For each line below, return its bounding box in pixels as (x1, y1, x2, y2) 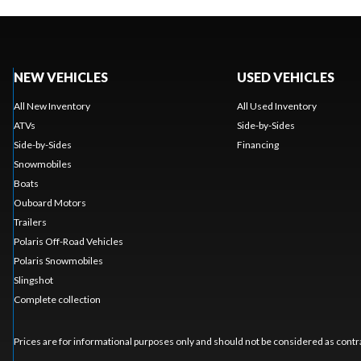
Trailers (13, 215, 47, 228)
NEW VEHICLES (13, 68, 108, 85)
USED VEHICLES (236, 68, 334, 85)
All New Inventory (13, 99, 90, 112)
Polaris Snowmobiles (13, 254, 103, 267)
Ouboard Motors (13, 196, 86, 209)
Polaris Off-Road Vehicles (13, 234, 123, 247)
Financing (236, 138, 279, 151)
